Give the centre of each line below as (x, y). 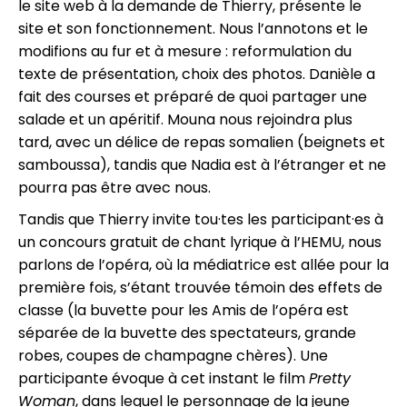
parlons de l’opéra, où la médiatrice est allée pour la (203, 265)
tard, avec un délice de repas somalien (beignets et (202, 143)
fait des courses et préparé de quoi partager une (193, 97)
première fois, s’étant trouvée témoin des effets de (200, 288)
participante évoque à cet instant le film (164, 379)
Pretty (330, 379)
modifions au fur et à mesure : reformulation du (185, 52)
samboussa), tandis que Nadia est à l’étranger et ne (202, 165)
